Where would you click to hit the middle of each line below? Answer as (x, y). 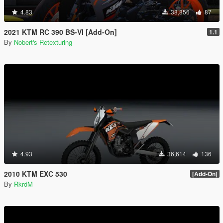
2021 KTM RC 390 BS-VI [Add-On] (60, 32)
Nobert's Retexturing (43, 42)
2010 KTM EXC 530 (36, 174)
